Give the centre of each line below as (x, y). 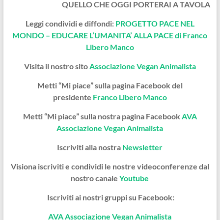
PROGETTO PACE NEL (155, 23)
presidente (73, 97)
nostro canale (95, 178)
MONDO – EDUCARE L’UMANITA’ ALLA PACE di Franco (110, 35)
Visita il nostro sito (56, 66)
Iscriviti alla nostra (89, 147)
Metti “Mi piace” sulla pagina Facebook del (110, 85)
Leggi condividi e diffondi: (70, 23)
